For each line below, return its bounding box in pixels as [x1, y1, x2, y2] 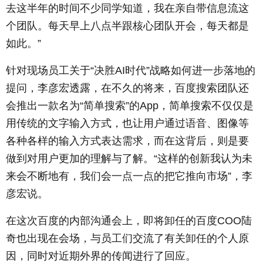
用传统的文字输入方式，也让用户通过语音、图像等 [6, 117, 249, 130]
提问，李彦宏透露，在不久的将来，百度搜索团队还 [6, 82, 249, 95]
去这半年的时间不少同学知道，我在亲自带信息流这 [6, 2, 249, 15]
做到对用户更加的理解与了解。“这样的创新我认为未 [6, 153, 252, 165]
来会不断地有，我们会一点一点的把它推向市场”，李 [6, 170, 252, 183]
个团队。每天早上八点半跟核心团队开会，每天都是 [6, 20, 249, 32]
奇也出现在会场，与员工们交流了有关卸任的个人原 [6, 232, 249, 245]
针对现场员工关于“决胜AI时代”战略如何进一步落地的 [6, 65, 255, 77]
